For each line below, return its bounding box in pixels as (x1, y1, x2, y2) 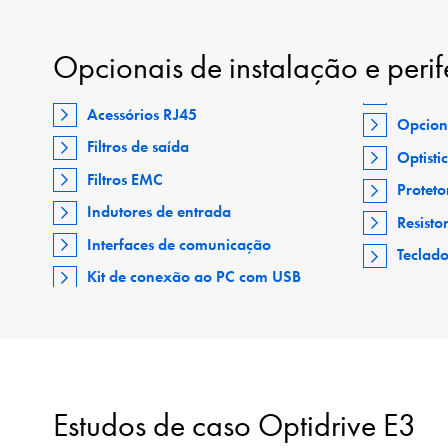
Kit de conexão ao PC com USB (87, 266, 302, 288)
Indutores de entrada (87, 201, 232, 223)
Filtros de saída (87, 136, 190, 158)
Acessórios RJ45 (87, 103, 198, 125)
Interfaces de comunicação (87, 233, 272, 255)
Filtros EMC (87, 168, 164, 190)
